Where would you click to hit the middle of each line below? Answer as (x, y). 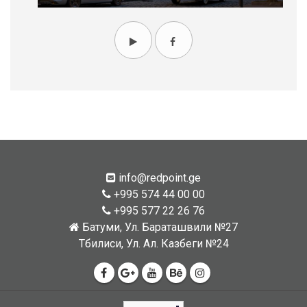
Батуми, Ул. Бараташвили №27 (159, 228)
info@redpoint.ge (158, 178)
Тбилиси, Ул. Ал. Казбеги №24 (153, 244)
